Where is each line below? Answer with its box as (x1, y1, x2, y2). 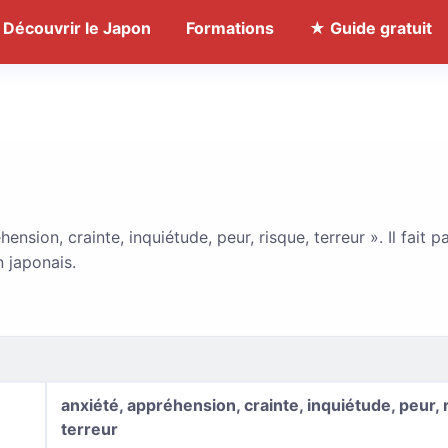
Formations (186, 18, 274, 38)
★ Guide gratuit (309, 18, 432, 38)
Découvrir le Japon (3, 18, 151, 38)
